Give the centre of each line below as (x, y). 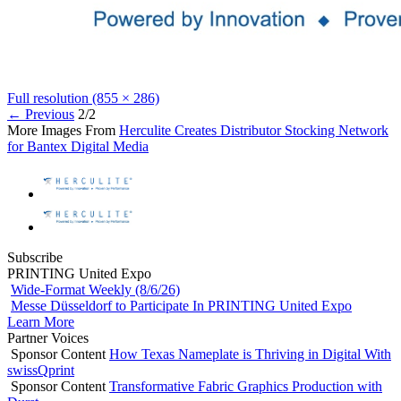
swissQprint (41, 371)
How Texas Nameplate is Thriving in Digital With (250, 354)
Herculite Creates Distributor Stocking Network (254, 131)
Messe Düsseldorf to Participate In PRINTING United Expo (181, 306)
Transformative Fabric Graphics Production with (246, 387)
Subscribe (35, 258)
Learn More (41, 322)
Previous (48, 115)
